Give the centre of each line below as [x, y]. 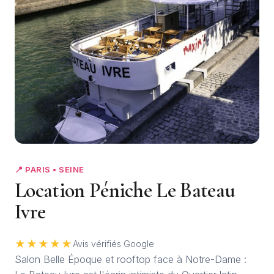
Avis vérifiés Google [113, 244]
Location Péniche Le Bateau [125, 190]
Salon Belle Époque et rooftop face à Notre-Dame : [131, 259]
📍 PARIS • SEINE [50, 169]
